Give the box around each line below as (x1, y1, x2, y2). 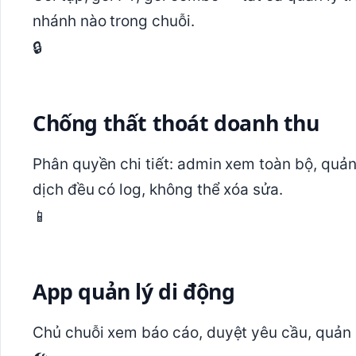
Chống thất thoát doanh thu (33, 108, 319, 137)
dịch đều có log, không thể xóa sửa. (33, 180, 284, 199)
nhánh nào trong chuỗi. (33, 12, 195, 31)
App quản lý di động (33, 277, 235, 306)
